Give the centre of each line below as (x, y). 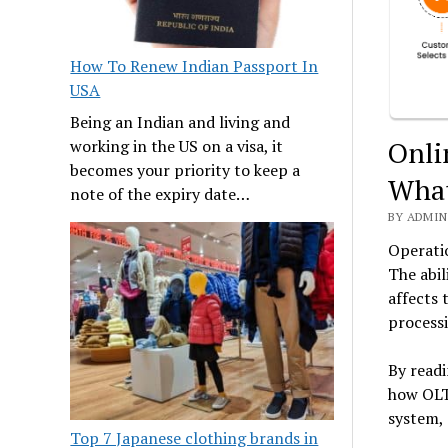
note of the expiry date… (160, 194)
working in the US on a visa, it (177, 146)
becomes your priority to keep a (185, 170)
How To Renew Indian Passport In (194, 66)
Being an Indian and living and (180, 122)
